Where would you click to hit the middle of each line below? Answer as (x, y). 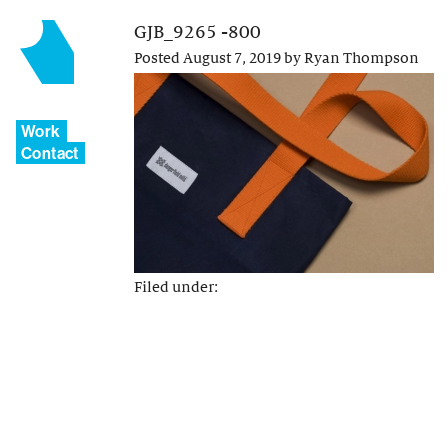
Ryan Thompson (361, 58)
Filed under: (176, 287)
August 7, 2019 (232, 58)
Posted (158, 58)
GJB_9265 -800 (197, 32)
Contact (50, 153)
